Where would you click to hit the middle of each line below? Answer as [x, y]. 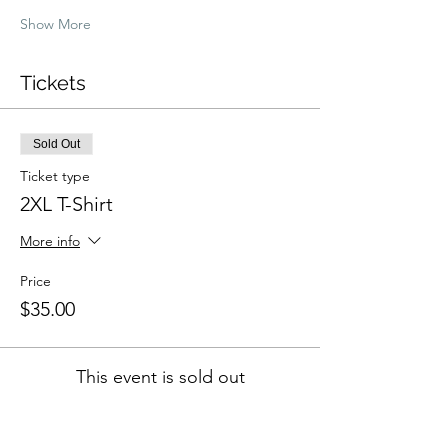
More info [50, 241]
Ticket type [55, 176]
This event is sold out [160, 377]
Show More [55, 24]
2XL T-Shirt [66, 204]
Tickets [53, 83]
